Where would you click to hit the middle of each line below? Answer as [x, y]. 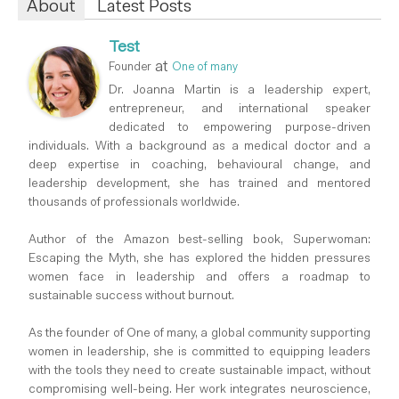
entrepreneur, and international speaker [240, 110]
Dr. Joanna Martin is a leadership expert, [240, 91]
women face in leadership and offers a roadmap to [199, 278]
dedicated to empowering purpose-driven [240, 129]
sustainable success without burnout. [131, 297]
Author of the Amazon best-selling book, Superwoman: [199, 241]
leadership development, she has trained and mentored [199, 185]
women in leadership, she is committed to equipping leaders [199, 353]
